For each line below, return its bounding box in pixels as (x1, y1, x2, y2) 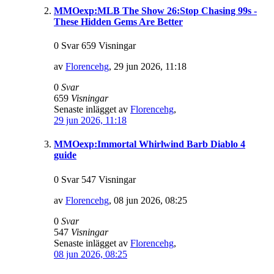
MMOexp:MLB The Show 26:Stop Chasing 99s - (54, 5, 257, 16)
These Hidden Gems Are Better (54, 16, 183, 27)
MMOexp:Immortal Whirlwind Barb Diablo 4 (54, 139, 245, 150)
